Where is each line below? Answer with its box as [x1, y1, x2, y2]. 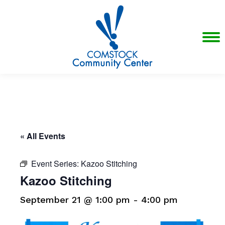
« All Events [20, 130, 65, 142]
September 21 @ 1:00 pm [20, 194, 130, 205]
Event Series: [31, 158, 81, 169]
